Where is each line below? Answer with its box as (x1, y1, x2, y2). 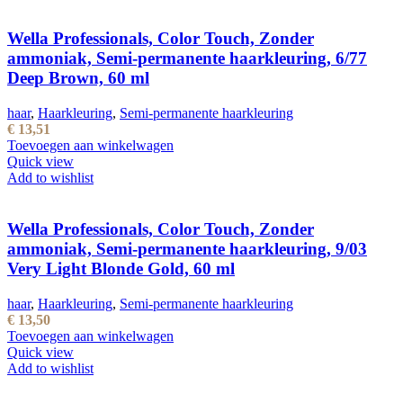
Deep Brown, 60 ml (7, 68, 149, 88)
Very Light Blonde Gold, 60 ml (7, 258, 235, 278)
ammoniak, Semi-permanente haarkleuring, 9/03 (7, 238, 367, 258)
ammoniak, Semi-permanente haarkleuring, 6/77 (7, 49, 367, 68)
